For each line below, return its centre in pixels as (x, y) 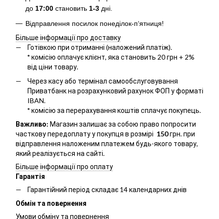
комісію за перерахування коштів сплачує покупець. (116, 110)
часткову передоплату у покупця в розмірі (85, 133)
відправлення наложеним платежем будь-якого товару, (107, 143)
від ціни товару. (53, 67)
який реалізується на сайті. (60, 153)
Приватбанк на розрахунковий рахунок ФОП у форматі (115, 90)
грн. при (182, 133)
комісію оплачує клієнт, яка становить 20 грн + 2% (113, 57)
